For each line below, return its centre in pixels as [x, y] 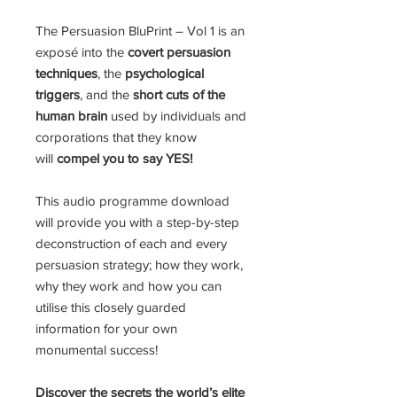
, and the [106, 94]
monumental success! [97, 350]
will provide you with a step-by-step [137, 222]
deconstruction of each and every [131, 243]
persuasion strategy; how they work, [139, 265]
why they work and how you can [128, 286]
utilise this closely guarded [111, 307]
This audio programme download [132, 201]
